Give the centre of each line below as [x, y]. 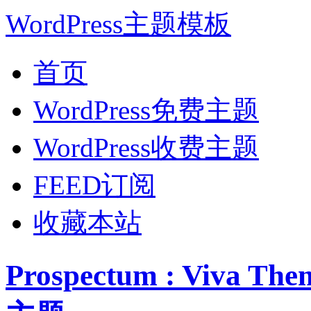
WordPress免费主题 [146, 110]
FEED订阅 [94, 185]
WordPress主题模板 [118, 24]
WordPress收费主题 [146, 148]
